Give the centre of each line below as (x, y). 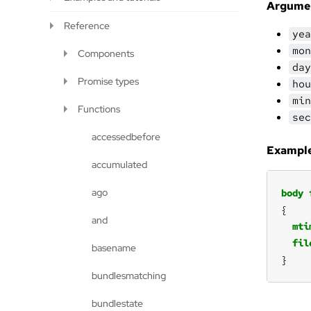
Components (106, 53)
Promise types (108, 81)
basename (114, 248)
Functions (99, 109)
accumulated (119, 165)
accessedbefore (126, 137)
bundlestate (117, 303)
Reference (87, 26)
